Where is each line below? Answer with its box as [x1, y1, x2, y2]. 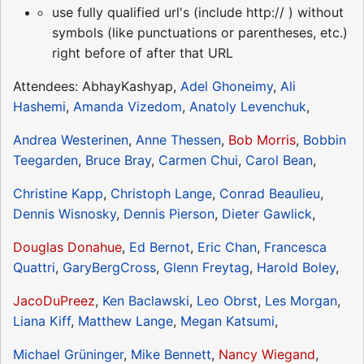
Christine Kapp [13, 184, 103, 201]
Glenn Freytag [163, 258, 249, 275]
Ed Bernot [129, 238, 190, 255]
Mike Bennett [131, 345, 211, 362]
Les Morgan [265, 292, 337, 309]
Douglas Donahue [13, 238, 122, 255]
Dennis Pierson [123, 205, 214, 222]
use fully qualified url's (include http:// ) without [52, 3, 344, 20]
